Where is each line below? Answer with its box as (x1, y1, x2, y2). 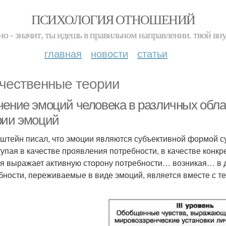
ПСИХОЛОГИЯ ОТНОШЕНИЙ (31, 11, 195, 28)
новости (91, 46, 128, 61)
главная (44, 46, 82, 61)
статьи (137, 46, 167, 61)
